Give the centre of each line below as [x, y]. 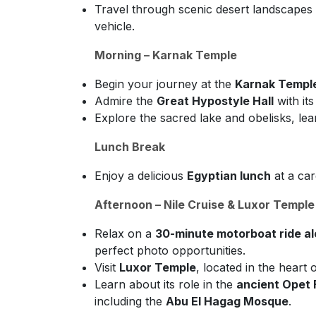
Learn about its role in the [165, 284]
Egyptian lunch [229, 176]
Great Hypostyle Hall [215, 101]
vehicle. [115, 26]
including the [130, 301]
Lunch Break [130, 147]
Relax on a [125, 233]
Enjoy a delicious [141, 176]
